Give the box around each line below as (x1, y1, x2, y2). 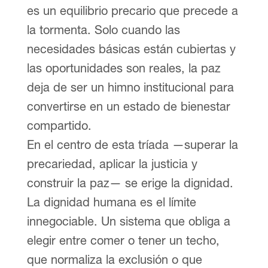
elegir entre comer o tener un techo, (26, 233, 220, 247)
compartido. (26, 118, 92, 132)
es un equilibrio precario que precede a (26, 3, 238, 17)
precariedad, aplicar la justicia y (26, 156, 197, 170)
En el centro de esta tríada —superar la (26, 137, 238, 151)
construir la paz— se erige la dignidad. (26, 175, 233, 190)
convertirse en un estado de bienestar (26, 99, 230, 113)
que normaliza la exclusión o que (26, 252, 202, 266)
